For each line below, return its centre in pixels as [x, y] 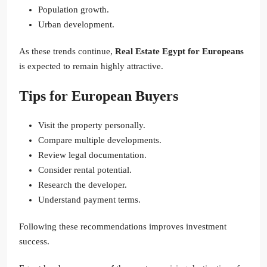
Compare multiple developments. [100, 140]
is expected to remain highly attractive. [91, 66]
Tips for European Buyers [99, 96]
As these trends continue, [67, 52]
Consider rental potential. [85, 170]
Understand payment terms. [89, 200]
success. [34, 242]
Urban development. [76, 25]
